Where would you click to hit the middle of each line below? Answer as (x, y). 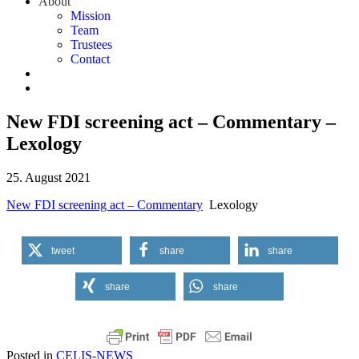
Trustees (91, 44)
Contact (90, 59)
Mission (91, 16)
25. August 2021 (48, 177)
